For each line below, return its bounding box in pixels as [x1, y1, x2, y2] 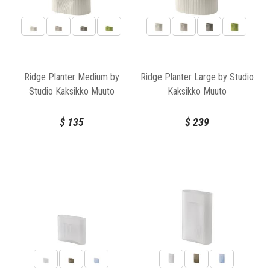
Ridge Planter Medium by [24, 71, 119, 83]
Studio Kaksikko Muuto [28, 86, 115, 98]
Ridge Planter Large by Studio [140, 71, 254, 83]
